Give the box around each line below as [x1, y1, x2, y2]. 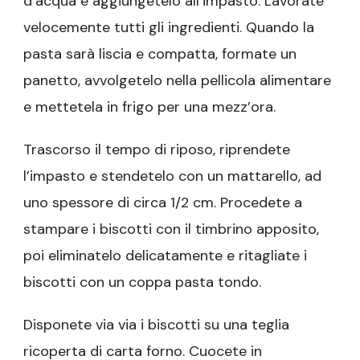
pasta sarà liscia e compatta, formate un [23, 43, 297, 63]
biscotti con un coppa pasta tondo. [23, 272, 261, 292]
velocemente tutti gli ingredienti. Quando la [23, 17, 314, 37]
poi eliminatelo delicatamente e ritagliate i [23, 245, 307, 265]
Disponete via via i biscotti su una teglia [23, 314, 289, 334]
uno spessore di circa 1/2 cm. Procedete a [23, 192, 302, 212]
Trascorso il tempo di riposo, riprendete [23, 139, 290, 159]
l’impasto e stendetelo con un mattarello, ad [23, 166, 321, 186]
